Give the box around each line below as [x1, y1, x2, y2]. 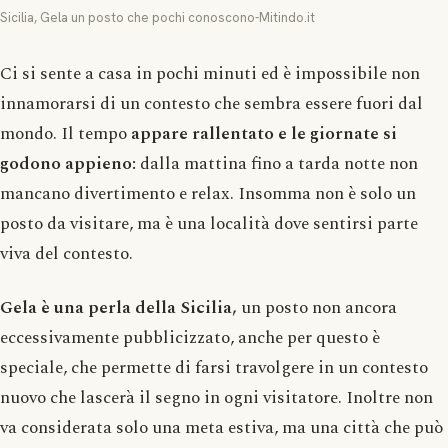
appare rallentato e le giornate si [131, 119, 397, 147]
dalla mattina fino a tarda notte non [136, 149, 418, 177]
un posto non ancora [237, 293, 397, 321]
